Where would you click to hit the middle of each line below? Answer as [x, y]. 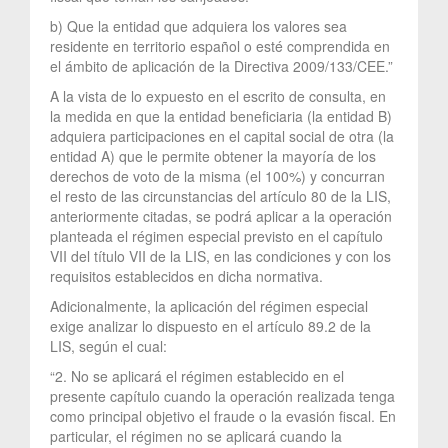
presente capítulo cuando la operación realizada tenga [222, 395]
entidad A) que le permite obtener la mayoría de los [213, 155]
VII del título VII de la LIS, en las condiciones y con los [220, 255]
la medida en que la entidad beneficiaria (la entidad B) [221, 115]
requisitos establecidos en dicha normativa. [186, 275]
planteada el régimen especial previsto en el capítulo [216, 235]
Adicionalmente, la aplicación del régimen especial [209, 305]
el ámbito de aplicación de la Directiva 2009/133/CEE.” [221, 65]
